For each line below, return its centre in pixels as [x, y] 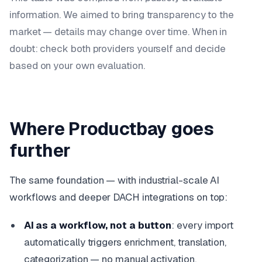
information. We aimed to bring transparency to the [122, 15]
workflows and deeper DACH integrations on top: [119, 197]
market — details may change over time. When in [118, 32]
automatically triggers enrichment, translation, [125, 242]
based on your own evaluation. [77, 66]
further [40, 151]
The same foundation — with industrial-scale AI [115, 180]
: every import [203, 225]
